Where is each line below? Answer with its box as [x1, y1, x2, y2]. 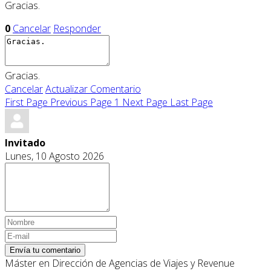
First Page [5, 96, 48, 109]
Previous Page [50, 96, 112, 109]
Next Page [122, 96, 168, 109]
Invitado [5, 136, 45, 150]
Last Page [170, 96, 213, 109]
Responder [53, 22, 101, 36]
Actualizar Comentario [45, 82, 141, 96]
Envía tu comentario [10, 246, 80, 255]
